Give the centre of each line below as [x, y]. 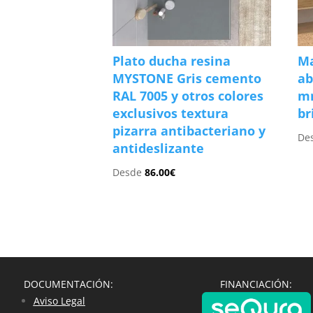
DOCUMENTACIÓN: [68, 284]
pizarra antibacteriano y [189, 131]
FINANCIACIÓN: [256, 284]
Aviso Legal [59, 301]
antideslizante [159, 148]
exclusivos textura [171, 114]
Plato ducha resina [172, 61]
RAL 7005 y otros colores [188, 96]
